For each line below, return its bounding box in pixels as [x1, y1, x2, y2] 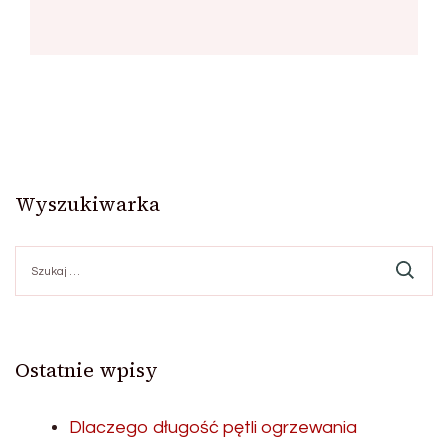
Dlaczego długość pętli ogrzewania [69, 418, 357, 438]
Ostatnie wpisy [15, 356, 158, 385]
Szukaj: [14, 247, 62, 263]
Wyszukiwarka [15, 190, 160, 219]
